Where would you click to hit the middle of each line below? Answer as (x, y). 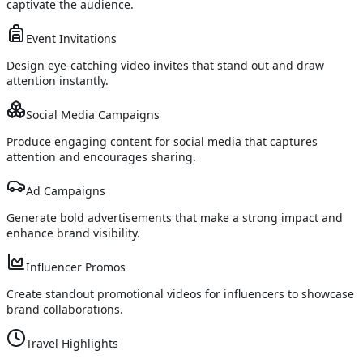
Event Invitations (71, 39)
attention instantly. (58, 81)
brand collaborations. (65, 310)
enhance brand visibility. (73, 233)
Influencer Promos (76, 267)
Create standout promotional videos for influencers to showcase (180, 294)
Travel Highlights (72, 344)
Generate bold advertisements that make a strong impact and (175, 218)
